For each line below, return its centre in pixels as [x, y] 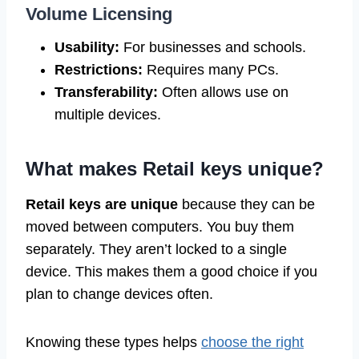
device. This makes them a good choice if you [171, 271]
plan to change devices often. [119, 294]
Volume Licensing [99, 14]
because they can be [246, 204]
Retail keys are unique [102, 204]
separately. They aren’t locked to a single [156, 249]
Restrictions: [99, 69]
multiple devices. [108, 114]
